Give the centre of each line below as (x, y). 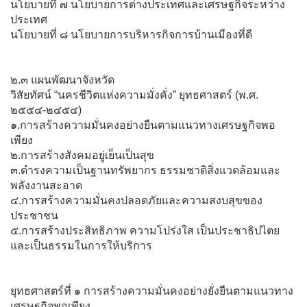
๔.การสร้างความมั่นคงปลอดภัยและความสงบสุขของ (136, 200)
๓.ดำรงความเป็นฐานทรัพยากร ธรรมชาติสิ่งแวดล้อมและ (145, 170)
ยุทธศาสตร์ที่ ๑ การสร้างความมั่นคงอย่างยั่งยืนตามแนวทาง (152, 291)
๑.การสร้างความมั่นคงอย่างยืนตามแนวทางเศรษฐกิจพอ (143, 125)
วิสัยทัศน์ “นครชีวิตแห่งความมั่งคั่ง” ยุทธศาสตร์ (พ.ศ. (134, 95)
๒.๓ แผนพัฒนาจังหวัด (62, 79)
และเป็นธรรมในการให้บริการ (81, 245)
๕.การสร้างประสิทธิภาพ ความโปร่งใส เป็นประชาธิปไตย (145, 230)
